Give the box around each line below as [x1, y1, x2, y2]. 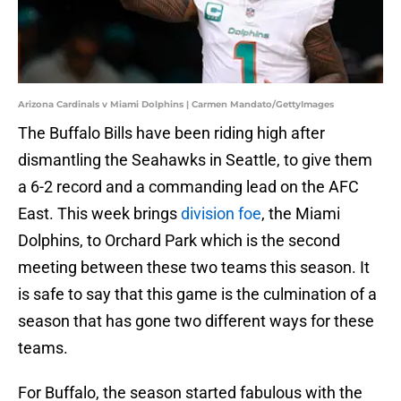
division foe [181, 204, 261, 224]
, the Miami [261, 204, 340, 224]
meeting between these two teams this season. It [18, 258, 370, 277]
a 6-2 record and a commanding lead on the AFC [18, 177, 359, 197]
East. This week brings [18, 204, 181, 224]
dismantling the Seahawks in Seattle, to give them [18, 150, 372, 170]
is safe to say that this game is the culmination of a [18, 285, 377, 304]
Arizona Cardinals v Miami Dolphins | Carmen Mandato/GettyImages [18, 98, 334, 111]
